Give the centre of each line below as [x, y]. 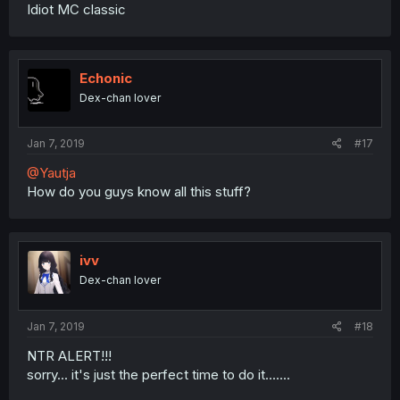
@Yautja [51, 173]
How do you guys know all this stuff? [139, 192]
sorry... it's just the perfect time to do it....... [158, 374]
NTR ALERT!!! [69, 355]
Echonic [106, 78]
